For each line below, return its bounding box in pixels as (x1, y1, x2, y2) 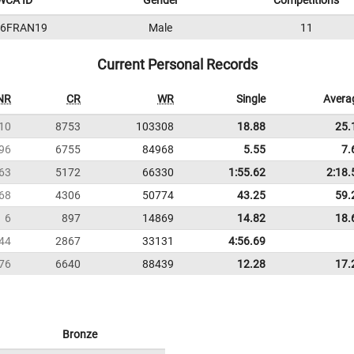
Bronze (62, 328, 97, 341)
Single (236, 92, 265, 105)
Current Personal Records (96, 56, 258, 73)
